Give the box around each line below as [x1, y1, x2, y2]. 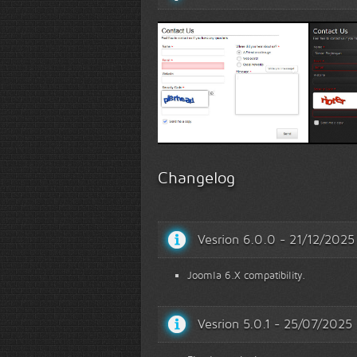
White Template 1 [153, 96, 264, 113]
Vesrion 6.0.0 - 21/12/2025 [198, 232, 355, 247]
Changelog [158, 168, 235, 187]
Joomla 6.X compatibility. [187, 269, 305, 281]
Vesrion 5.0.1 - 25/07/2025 [198, 316, 352, 331]
